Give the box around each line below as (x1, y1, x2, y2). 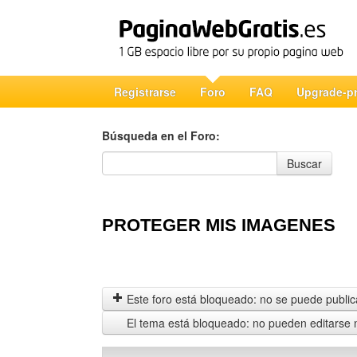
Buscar (287, 155, 322, 171)
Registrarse (114, 84, 176, 100)
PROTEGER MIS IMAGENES (102, 215, 335, 235)
